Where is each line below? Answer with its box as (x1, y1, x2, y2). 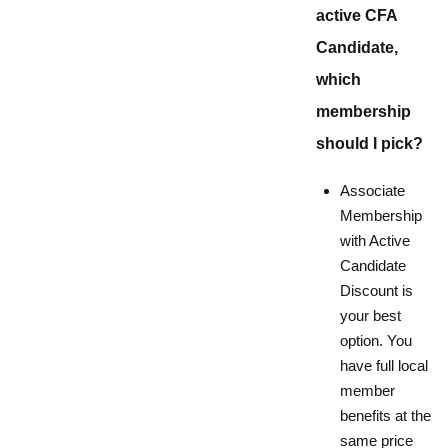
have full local (340, 358, 428, 374)
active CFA (316, 7, 397, 24)
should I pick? (316, 135, 423, 152)
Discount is (340, 283, 413, 299)
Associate (340, 183, 405, 199)
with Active (340, 233, 410, 249)
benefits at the (340, 408, 431, 424)
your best (340, 308, 401, 324)
